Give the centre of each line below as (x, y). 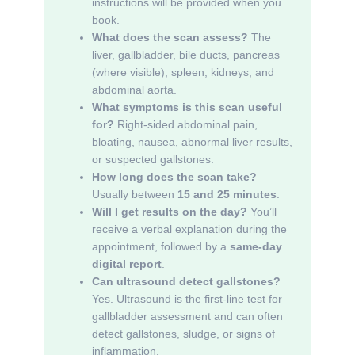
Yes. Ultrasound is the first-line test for (187, 299)
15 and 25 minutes (227, 194)
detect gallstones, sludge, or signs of (183, 334)
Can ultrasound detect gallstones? (186, 281)
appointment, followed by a (161, 246)
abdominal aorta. (134, 90)
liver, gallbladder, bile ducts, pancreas (186, 55)
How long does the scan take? (174, 177)
